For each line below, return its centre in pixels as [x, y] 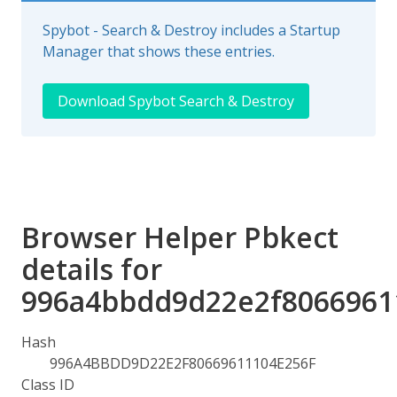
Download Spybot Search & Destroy [176, 101]
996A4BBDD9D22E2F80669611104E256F [183, 363]
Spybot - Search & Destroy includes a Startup [191, 30]
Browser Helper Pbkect [180, 237]
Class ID [48, 385]
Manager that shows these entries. [159, 51]
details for [92, 269]
